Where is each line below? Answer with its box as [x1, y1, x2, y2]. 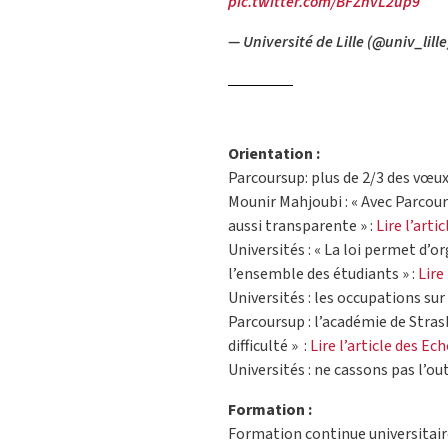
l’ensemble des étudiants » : [228, 263, 415, 286]
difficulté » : [228, 335, 310, 358]
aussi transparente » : [228, 215, 376, 238]
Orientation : [228, 143, 320, 166]
